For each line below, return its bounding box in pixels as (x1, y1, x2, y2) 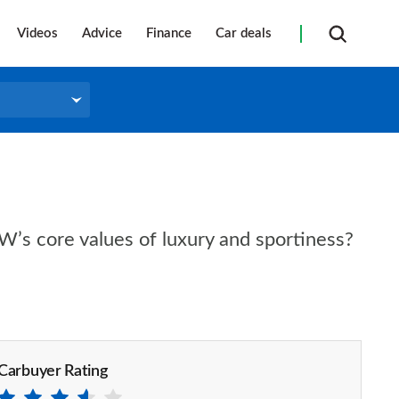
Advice (82, 26, 122, 40)
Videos (17, 26, 58, 40)
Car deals (216, 26, 272, 40)
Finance (146, 26, 191, 40)
